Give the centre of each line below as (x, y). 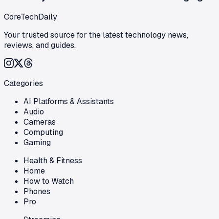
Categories (23, 84)
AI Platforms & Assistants (69, 102)
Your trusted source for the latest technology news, (96, 35)
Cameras (40, 122)
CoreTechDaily (31, 17)
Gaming (37, 143)
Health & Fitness (53, 161)
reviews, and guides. (40, 45)
